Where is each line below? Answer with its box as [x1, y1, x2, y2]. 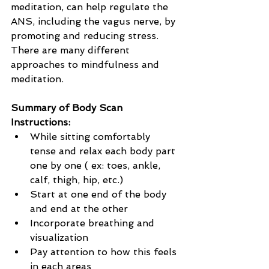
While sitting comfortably [30, 131, 153, 143]
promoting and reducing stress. [11, 30, 162, 42]
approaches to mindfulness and [11, 59, 162, 71]
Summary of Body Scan [11, 102, 125, 114]
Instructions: [11, 116, 70, 128]
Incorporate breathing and [30, 217, 157, 229]
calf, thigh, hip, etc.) [30, 174, 123, 186]
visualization [30, 232, 88, 244]
